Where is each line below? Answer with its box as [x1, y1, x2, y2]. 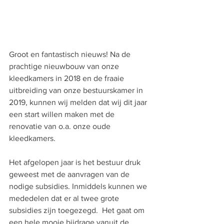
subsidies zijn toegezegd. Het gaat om [9, 205, 146, 214]
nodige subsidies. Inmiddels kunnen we [9, 181, 149, 190]
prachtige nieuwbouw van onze [9, 61, 121, 70]
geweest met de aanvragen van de [9, 169, 131, 178]
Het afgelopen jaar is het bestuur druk [9, 157, 142, 166]
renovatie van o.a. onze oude [9, 121, 112, 130]
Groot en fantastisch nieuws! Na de [9, 49, 132, 58]
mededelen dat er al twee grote [9, 193, 121, 202]
